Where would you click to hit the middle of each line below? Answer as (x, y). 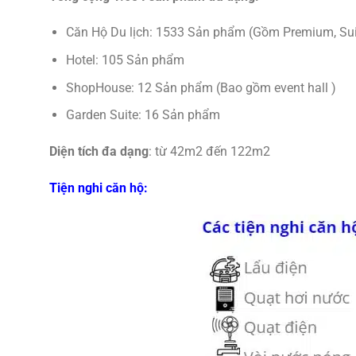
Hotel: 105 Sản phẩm (125, 60)
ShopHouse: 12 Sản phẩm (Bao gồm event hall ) (201, 87)
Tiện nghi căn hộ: (99, 188)
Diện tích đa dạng (99, 151)
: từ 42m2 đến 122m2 (209, 151)
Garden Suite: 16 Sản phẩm (143, 115)
